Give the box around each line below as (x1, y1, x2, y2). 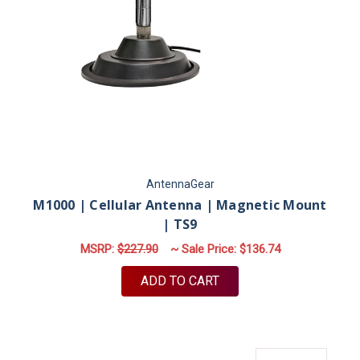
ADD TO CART (141, 272, 219, 288)
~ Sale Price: (170, 242, 239, 257)
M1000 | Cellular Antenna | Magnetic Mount (33, 195, 327, 214)
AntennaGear (145, 177, 215, 190)
